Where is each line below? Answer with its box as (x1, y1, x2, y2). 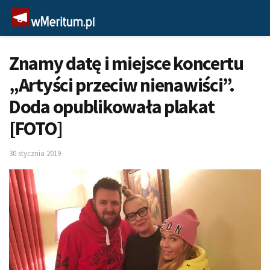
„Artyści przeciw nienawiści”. (9, 73, 234, 97)
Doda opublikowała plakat (9, 95, 215, 119)
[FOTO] (9, 116, 63, 140)
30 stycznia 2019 (9, 148, 61, 159)
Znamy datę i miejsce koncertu (9, 51, 243, 75)
